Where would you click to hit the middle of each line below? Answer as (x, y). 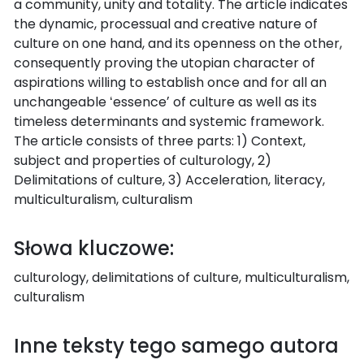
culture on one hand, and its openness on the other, (178, 43)
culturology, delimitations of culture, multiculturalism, (182, 277)
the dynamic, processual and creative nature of (166, 24)
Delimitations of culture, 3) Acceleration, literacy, (169, 180)
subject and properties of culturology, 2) (143, 160)
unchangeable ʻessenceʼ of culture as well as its (165, 102)
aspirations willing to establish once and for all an (170, 82)
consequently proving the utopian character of (165, 63)
